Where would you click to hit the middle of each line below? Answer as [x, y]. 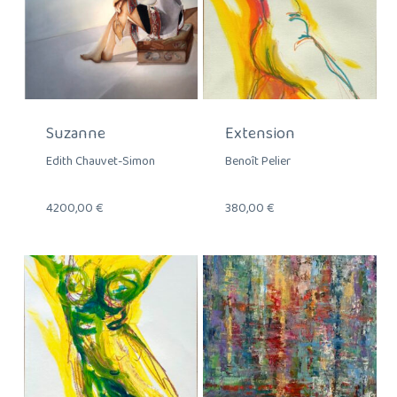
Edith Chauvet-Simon [100, 161]
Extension [260, 133]
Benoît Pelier [257, 161]
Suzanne [75, 133]
